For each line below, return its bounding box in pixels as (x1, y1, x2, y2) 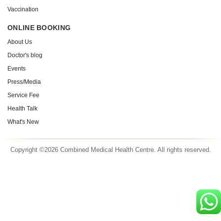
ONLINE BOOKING (7, 24, 71, 32)
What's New (7, 118, 39, 126)
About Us (7, 38, 32, 46)
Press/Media (7, 78, 41, 86)
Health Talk (7, 105, 37, 112)
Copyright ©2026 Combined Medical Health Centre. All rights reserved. (10, 146, 211, 154)
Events (7, 65, 26, 73)
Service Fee (7, 92, 39, 99)
